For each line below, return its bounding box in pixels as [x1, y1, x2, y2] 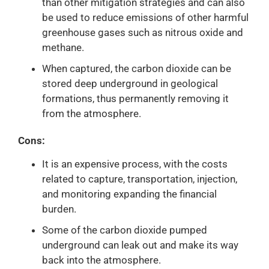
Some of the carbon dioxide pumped [42, 223, 207, 236]
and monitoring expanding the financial [42, 187, 217, 200]
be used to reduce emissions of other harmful [42, 11, 249, 23]
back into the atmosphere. [42, 253, 161, 266]
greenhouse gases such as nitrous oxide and [42, 26, 243, 38]
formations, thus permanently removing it [42, 92, 229, 104]
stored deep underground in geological [42, 77, 218, 89]
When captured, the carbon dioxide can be [42, 62, 231, 74]
